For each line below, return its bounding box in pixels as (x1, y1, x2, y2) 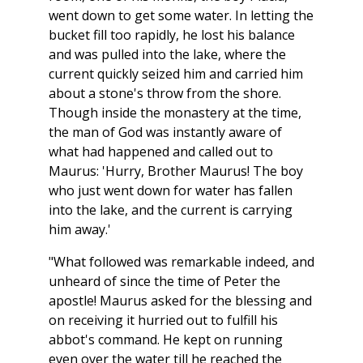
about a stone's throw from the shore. (49, 84, 281, 103)
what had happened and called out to (49, 143, 273, 161)
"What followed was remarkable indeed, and (49, 253, 314, 271)
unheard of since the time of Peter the (49, 272, 280, 291)
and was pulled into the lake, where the (49, 45, 286, 64)
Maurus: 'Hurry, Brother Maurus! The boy (49, 162, 303, 181)
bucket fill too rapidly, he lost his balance (49, 26, 295, 45)
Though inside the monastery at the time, (49, 104, 301, 122)
